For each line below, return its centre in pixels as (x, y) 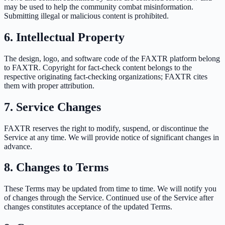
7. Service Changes (52, 107)
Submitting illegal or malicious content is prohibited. (86, 16)
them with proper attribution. (49, 85)
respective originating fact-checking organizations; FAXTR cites (106, 76)
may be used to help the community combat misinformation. (99, 7)
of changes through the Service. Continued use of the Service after (109, 198)
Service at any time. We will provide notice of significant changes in (111, 137)
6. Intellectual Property (64, 37)
